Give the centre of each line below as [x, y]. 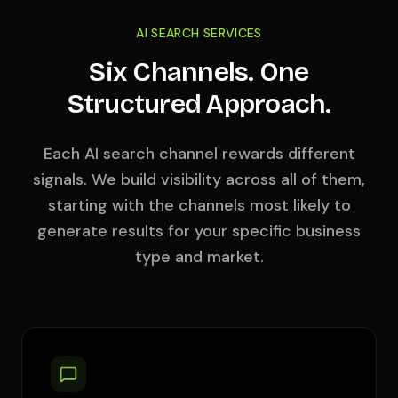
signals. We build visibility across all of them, [199, 179]
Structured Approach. [199, 104]
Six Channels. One [199, 72]
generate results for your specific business [199, 231]
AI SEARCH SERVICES [199, 33]
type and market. [199, 257]
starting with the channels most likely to [199, 205]
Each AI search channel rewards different [199, 154]
